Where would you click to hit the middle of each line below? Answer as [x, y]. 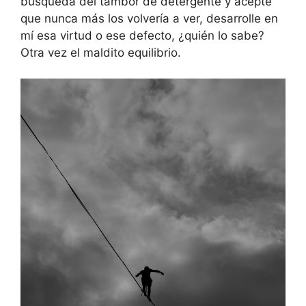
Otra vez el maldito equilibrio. [101, 52]
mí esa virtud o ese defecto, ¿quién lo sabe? [142, 35]
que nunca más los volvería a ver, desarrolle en [149, 18]
